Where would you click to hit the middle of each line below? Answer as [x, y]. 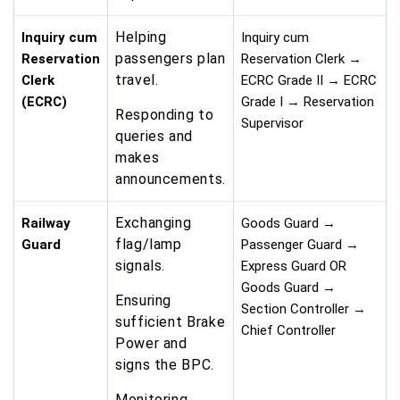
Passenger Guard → [300, 245]
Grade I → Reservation [308, 102]
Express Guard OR [294, 267]
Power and [151, 344]
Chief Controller [288, 331]
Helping [141, 37]
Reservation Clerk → [301, 59]
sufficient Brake [171, 322]
